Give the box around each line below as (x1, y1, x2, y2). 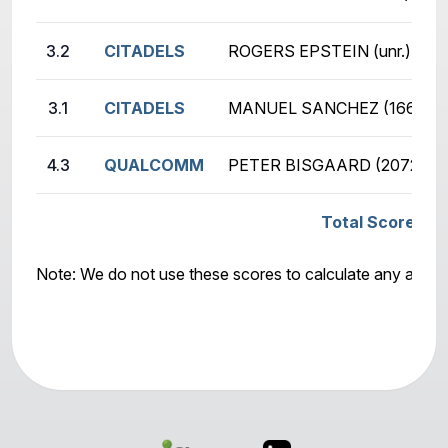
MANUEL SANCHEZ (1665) (228, 98, 431, 119)
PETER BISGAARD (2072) (228, 155, 425, 176)
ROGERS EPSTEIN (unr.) (228, 41, 411, 62)
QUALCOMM (104, 155, 204, 176)
